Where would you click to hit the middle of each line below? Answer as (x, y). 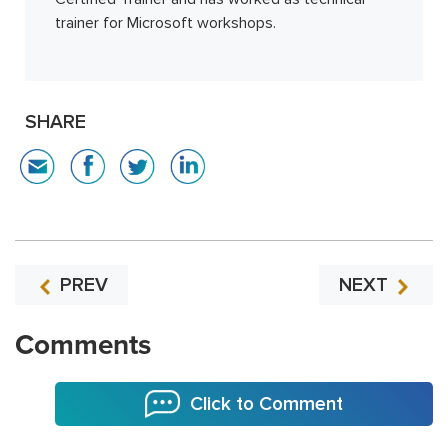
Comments (83, 345)
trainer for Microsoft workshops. (165, 23)
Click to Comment (266, 404)
